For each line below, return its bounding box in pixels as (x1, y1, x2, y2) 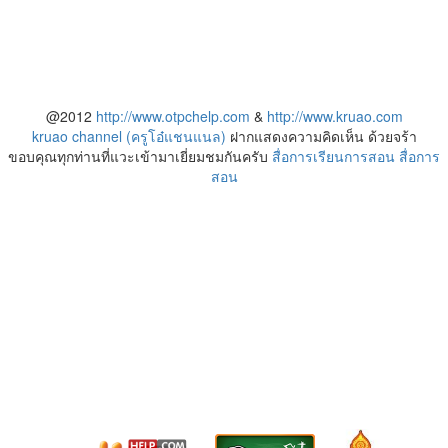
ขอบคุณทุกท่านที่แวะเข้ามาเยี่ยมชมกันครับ (8, 146, 272, 167)
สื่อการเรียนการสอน (272, 146, 395, 167)
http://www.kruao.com (266, 106, 403, 127)
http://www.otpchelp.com (95, 106, 250, 127)
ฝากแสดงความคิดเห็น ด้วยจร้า (225, 126, 417, 147)
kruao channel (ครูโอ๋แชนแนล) (31, 126, 226, 147)
